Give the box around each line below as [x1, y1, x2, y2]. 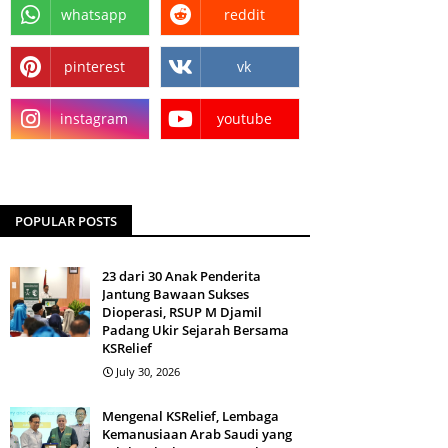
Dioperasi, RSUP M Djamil [102, 303, 262, 321]
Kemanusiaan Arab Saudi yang [102, 425, 292, 443]
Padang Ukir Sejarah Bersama [102, 321, 289, 339]
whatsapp [61, 5, 127, 24]
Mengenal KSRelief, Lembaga [102, 407, 279, 425]
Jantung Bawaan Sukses [102, 285, 249, 303]
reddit [223, 5, 265, 24]
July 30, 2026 [116, 364, 180, 379]
